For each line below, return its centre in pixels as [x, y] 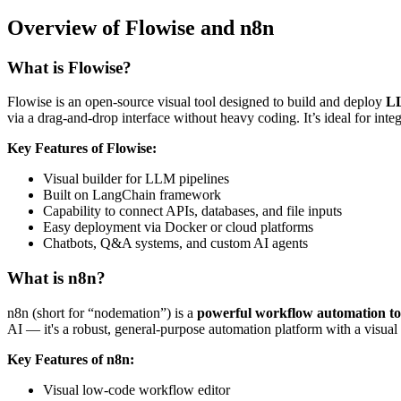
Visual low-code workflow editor [137, 389]
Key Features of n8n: [71, 359]
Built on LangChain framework [132, 195]
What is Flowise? [69, 67]
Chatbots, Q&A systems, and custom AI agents [175, 243]
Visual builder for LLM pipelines [136, 179]
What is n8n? [56, 278]
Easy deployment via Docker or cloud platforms [178, 227]
